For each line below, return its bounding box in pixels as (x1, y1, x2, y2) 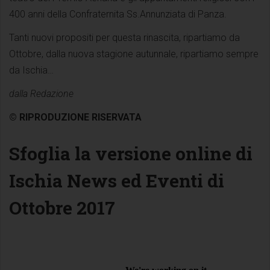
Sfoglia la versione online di (9, 141, 253, 165)
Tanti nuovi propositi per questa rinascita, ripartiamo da (9, 31, 240, 43)
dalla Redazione (9, 87, 74, 99)
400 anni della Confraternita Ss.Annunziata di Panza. (9, 8, 227, 20)
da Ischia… (9, 64, 54, 76)
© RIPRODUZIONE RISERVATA (9, 111, 142, 123)
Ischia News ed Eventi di (9, 168, 224, 192)
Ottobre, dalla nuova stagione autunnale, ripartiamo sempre (9, 48, 259, 60)
